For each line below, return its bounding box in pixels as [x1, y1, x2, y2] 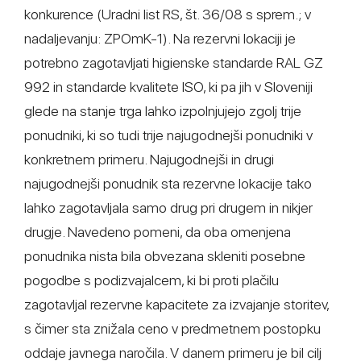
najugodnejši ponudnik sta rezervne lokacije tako [24, 175, 312, 192]
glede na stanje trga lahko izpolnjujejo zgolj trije [24, 102, 301, 119]
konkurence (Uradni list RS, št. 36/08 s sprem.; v [24, 6, 311, 23]
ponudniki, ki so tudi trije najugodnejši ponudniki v [24, 127, 313, 143]
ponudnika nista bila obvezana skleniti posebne [24, 247, 305, 264]
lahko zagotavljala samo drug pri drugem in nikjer [24, 199, 313, 216]
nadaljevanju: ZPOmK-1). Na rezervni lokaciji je [24, 30, 296, 47]
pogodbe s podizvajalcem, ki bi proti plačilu [24, 272, 279, 288]
